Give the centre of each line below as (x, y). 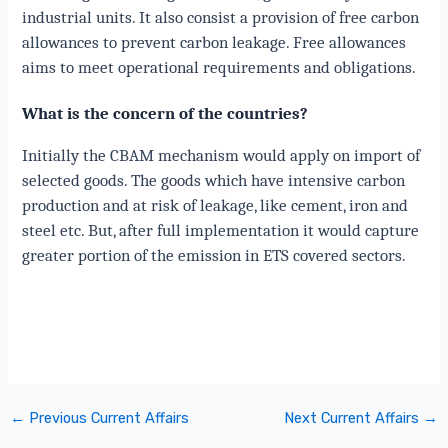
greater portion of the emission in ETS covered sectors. (216, 254)
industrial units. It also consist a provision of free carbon (221, 17)
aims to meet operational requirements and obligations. (219, 67)
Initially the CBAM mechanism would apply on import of (221, 154)
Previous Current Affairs (106, 418)
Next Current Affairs (354, 418)
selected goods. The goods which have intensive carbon (214, 179)
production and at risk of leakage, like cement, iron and (215, 204)
